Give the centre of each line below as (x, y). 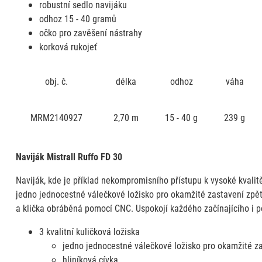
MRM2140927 (57, 117)
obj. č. (57, 81)
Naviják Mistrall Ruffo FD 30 (69, 156)
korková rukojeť (68, 46)
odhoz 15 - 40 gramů (77, 18)
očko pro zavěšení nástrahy (90, 32)
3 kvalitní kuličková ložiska (89, 231)
